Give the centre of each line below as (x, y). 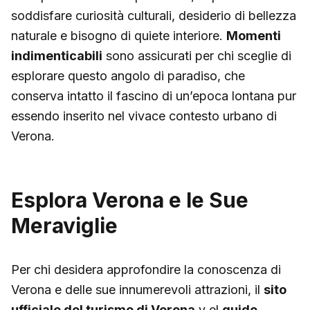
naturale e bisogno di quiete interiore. (119, 36)
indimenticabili (57, 56)
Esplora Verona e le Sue (130, 200)
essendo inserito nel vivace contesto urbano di (144, 116)
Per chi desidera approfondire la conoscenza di (146, 270)
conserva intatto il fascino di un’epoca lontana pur (154, 96)
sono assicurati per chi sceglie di (197, 56)
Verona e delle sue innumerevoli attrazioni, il (137, 290)
